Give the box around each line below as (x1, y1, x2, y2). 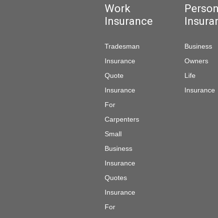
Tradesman (105, 42, 140, 50)
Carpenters (105, 115, 139, 123)
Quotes (105, 174, 127, 182)
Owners (184, 57, 208, 65)
